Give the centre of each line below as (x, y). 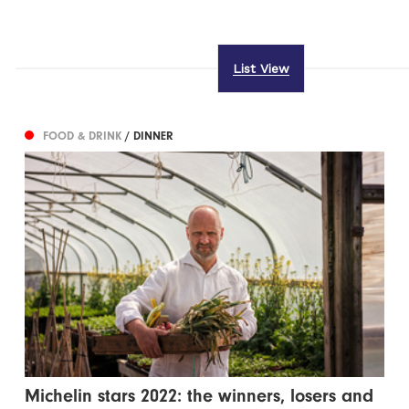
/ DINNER (150, 136)
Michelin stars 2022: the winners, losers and (199, 396)
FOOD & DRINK (84, 136)
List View (261, 69)
